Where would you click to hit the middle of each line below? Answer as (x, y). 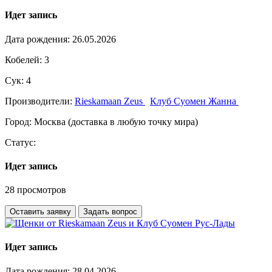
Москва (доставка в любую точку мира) (116, 121)
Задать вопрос (110, 212)
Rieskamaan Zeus (110, 101)
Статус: (20, 142)
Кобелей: (23, 59)
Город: (19, 121)
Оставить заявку (40, 212)
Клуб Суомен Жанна (194, 101)
